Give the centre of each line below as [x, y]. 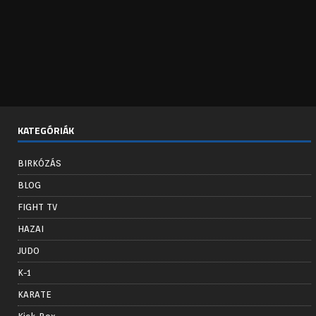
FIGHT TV [37, 207]
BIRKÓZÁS [39, 163]
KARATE [35, 294]
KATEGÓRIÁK [46, 130]
